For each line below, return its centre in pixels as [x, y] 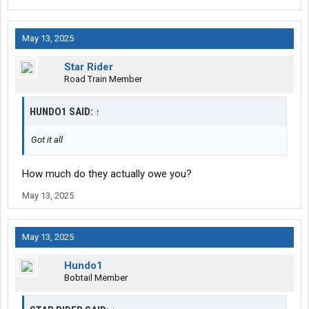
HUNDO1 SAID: [62, 112]
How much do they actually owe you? [107, 174]
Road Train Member [103, 79]
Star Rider [89, 67]
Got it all [47, 140]
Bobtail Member [96, 278]
